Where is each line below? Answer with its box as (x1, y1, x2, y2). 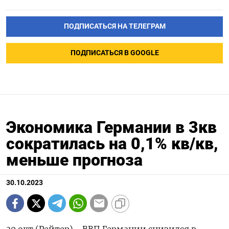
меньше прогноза (6, 150, 143, 170)
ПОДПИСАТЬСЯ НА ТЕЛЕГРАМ (63, 22, 166, 31)
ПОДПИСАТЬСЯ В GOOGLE (70, 49, 159, 58)
